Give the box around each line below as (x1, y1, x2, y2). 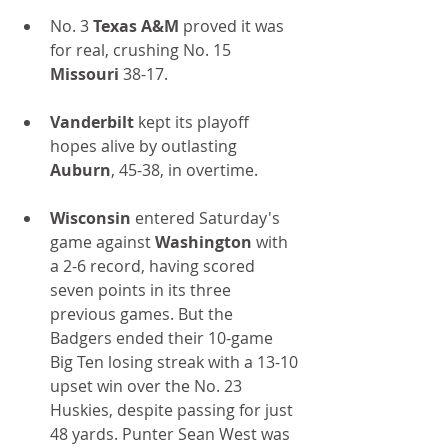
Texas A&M (93, 15, 179, 38)
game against (50, 231, 155, 254)
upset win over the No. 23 (50, 375, 246, 398)
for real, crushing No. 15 (50, 39, 235, 62)
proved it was (179, 15, 288, 38)
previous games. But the (50, 303, 237, 326)
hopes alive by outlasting (50, 135, 241, 158)
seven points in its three (50, 279, 235, 302)
